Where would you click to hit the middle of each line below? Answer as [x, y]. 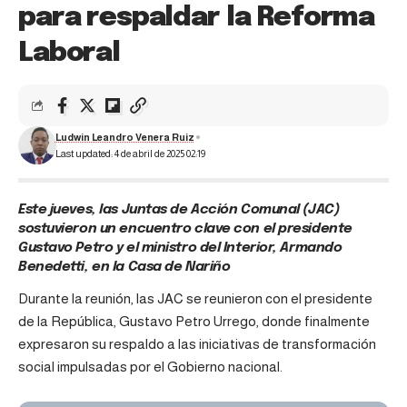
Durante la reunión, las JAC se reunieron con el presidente [195, 299]
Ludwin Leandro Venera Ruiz [124, 137]
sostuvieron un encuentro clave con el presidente [185, 228]
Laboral [69, 53]
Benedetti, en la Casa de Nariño [124, 267]
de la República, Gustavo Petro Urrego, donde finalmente [194, 322]
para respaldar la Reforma [197, 17]
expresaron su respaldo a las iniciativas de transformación [197, 344]
